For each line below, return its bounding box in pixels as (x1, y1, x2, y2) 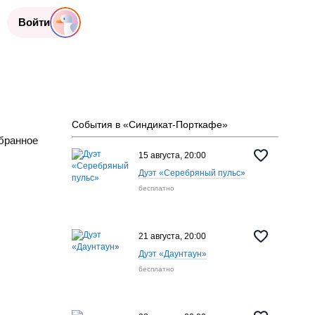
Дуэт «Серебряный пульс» (138, 168, 245, 178)
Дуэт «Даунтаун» (138, 249, 207, 259)
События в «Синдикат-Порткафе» (71, 119, 228, 130)
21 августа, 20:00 (138, 231, 206, 241)
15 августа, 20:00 (138, 150, 206, 160)
